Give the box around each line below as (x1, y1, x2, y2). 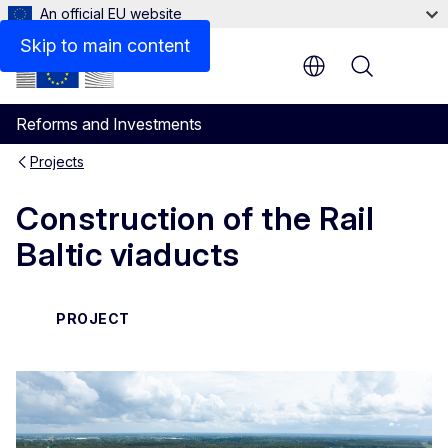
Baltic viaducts (16, 235, 240, 275)
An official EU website (40, 5, 182, 22)
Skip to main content (20, 35, 190, 56)
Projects (30, 153, 84, 170)
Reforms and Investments (16, 114, 202, 134)
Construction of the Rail (16, 199, 374, 239)
